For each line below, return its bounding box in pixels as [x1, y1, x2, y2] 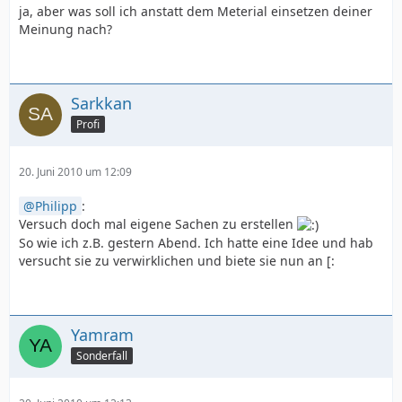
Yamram [71, 324, 134, 345]
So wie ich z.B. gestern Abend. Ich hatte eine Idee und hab [19, 234, 373, 251]
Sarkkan [71, 92, 132, 114]
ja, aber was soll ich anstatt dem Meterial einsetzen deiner [19, 2, 372, 20]
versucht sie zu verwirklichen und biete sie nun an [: [19, 252, 335, 269]
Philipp [35, 197, 77, 214]
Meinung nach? [19, 20, 112, 38]
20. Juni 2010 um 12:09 [19, 163, 132, 179]
